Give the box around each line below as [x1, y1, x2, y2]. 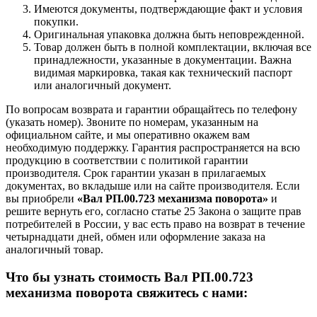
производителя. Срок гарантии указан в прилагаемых [6, 167, 266, 180]
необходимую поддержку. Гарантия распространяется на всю [6, 142, 300, 154]
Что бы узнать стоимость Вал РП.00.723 [6, 270, 253, 285]
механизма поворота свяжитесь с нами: [6, 285, 248, 301]
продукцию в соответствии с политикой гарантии [6, 154, 248, 167]
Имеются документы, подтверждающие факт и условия [34, 3, 302, 16]
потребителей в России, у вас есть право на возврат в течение [6, 218, 305, 231]
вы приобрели [6, 192, 77, 205]
